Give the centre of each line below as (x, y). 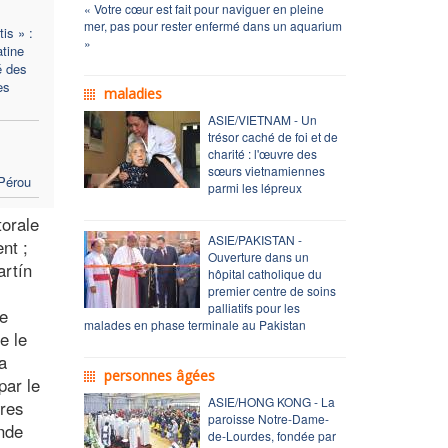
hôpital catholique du (264, 273)
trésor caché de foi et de (272, 136)
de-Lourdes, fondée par (271, 435)
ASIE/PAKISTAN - (254, 239)
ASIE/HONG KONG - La (271, 401)
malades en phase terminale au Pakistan (194, 324)
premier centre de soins (271, 290)
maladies (132, 93)
